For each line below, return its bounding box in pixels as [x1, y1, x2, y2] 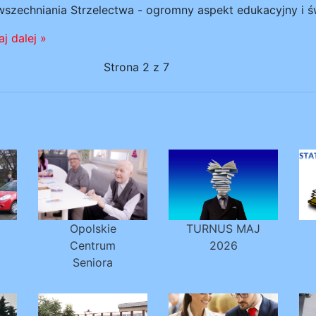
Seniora [73, 255, 113, 269]
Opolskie [69, 221, 116, 236]
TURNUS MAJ [186, 221, 260, 236]
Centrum [70, 238, 116, 253]
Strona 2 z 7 [103, 60, 169, 74]
